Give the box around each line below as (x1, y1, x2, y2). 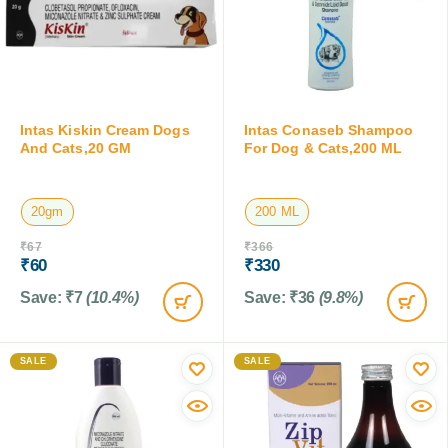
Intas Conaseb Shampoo (244, 121, 414, 138)
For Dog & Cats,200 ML (244, 139, 403, 156)
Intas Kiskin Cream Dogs (20, 121, 190, 138)
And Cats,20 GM (20, 139, 131, 156)
